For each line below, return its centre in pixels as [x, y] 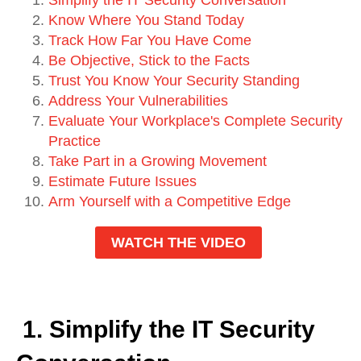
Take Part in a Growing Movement [158, 161]
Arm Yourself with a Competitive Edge [170, 201]
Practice [75, 141]
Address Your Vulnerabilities [138, 100]
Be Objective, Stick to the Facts [149, 60]
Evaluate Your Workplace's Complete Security [195, 120]
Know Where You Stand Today [146, 20]
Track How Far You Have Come [150, 40]
